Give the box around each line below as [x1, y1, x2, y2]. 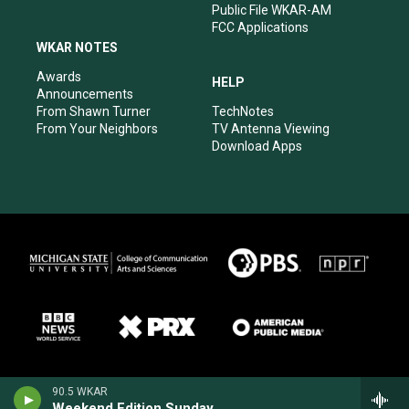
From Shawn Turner [37, 103, 151, 119]
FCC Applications [212, 19, 309, 35]
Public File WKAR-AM [212, 2, 331, 17]
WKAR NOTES [37, 39, 118, 55]
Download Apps [212, 138, 302, 153]
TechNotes [212, 103, 274, 119]
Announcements [37, 86, 133, 101]
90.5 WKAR [52, 385, 108, 398]
